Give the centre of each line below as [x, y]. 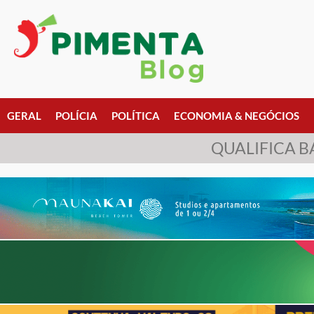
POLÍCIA [76, 116]
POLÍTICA [136, 116]
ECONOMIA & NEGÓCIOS [237, 116]
